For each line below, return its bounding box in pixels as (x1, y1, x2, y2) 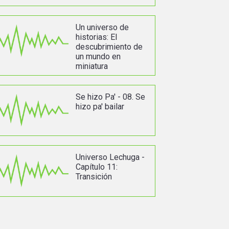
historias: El (75, 32, 117, 42)
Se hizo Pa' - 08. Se (75, 92, 145, 102)
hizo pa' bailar (75, 102, 124, 112)
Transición (75, 172, 112, 182)
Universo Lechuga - (75, 152, 145, 163)
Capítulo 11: (75, 162, 118, 172)
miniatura (75, 61, 108, 72)
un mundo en (75, 52, 121, 62)
